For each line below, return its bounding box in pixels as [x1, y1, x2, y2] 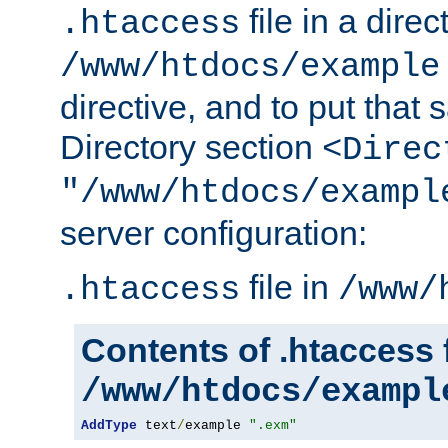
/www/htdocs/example [60, 48, 440, 87]
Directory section [60, 128, 322, 167]
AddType [81, 418, 137, 434]
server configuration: [60, 214, 367, 253]
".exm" [249, 418, 297, 434]
